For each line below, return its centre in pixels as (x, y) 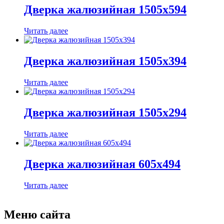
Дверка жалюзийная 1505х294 (105, 112)
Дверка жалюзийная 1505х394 (105, 61)
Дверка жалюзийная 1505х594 (105, 10)
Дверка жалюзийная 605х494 (102, 164)
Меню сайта (37, 214)
